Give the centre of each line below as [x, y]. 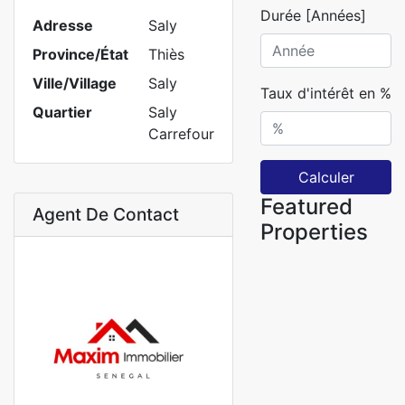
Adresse [63, 25]
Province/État [80, 54]
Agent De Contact [106, 214]
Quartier [62, 112]
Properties [314, 232]
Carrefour [181, 134]
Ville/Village [75, 83]
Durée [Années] [313, 15]
